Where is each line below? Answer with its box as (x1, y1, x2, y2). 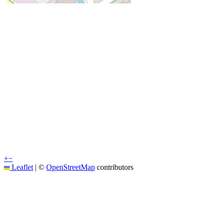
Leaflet (10, 163, 33, 171)
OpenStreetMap (46, 163, 95, 171)
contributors (95, 163, 133, 171)
